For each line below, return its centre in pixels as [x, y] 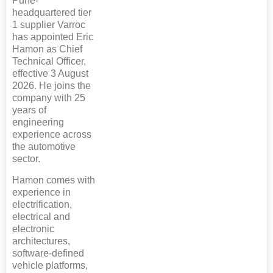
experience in [41, 192]
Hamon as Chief [47, 49]
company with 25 [49, 97]
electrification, [42, 204]
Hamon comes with [54, 180]
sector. [26, 158]
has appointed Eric [53, 37]
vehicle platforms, [50, 265]
